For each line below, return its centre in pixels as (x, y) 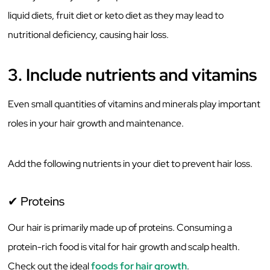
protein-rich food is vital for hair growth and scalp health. (124, 247)
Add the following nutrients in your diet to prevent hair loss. (130, 163)
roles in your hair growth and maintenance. (97, 124)
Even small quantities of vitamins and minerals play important (134, 104)
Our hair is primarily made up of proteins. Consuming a (120, 228)
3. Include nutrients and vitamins (133, 75)
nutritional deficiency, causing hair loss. (89, 34)
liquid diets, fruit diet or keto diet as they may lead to (116, 15)
